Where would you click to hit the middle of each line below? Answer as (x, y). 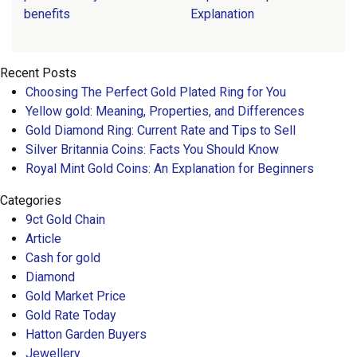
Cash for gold (63, 258)
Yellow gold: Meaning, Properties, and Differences (165, 112)
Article (43, 239)
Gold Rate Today (71, 316)
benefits (47, 14)
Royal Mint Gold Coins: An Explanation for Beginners (170, 169)
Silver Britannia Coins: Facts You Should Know (152, 150)
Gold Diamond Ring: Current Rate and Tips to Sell (161, 131)
